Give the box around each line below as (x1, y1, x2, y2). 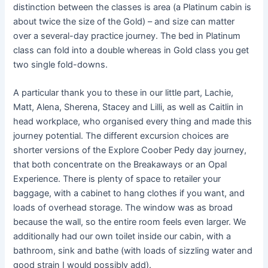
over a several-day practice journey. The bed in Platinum (13, 30, 241, 41)
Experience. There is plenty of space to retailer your (13, 173, 221, 185)
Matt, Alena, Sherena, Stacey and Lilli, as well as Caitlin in (13, 102, 244, 113)
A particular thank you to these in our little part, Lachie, (13, 87, 234, 99)
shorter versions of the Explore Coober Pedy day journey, (13, 145, 247, 156)
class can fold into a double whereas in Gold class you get (13, 44, 249, 56)
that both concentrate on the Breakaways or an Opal (13, 159, 227, 170)
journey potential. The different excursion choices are (13, 130, 229, 142)
